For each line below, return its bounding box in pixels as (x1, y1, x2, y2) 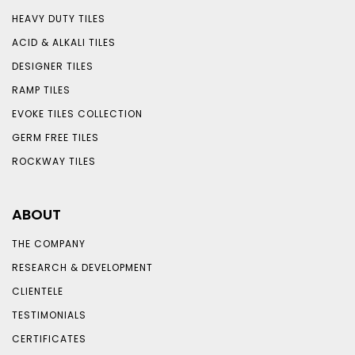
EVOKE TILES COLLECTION (12, 107, 143, 121)
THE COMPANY (12, 237, 86, 251)
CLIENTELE (12, 284, 63, 299)
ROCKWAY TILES (12, 155, 96, 169)
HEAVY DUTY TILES (12, 12, 105, 26)
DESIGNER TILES (12, 59, 94, 74)
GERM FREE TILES (12, 131, 99, 145)
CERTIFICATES (12, 332, 86, 346)
